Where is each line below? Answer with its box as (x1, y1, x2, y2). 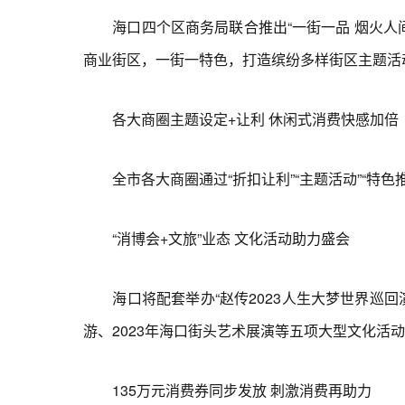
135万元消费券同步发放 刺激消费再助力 (83, 380, 372, 400)
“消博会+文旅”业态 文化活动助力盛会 (83, 228, 350, 249)
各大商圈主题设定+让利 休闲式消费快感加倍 (83, 108, 399, 129)
